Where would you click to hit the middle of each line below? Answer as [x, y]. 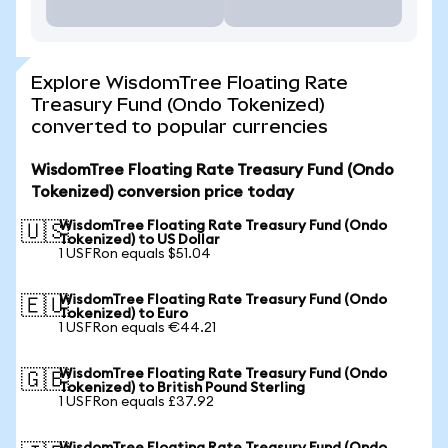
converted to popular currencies [179, 126]
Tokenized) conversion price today [162, 192]
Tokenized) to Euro [123, 314]
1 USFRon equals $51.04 [135, 254]
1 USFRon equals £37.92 [136, 402]
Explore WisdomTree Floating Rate [189, 82]
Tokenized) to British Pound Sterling [182, 388]
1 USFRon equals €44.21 [137, 328]
